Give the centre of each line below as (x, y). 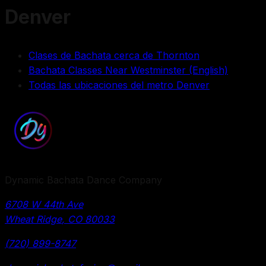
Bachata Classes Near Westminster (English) (128, 70)
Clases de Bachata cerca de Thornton (114, 55)
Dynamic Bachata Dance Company (83, 180)
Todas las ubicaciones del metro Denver (119, 85)
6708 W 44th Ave (44, 204)
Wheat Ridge (33, 219)
